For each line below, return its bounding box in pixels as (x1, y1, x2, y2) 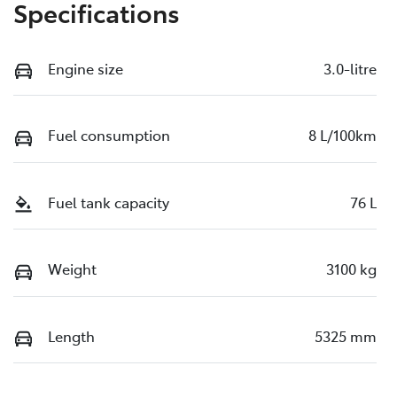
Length (48, 325, 95, 346)
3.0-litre (323, 58, 377, 78)
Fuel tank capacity (48, 191, 169, 212)
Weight (48, 259, 97, 279)
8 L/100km (308, 125, 377, 145)
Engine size (48, 58, 123, 78)
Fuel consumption (48, 125, 170, 145)
